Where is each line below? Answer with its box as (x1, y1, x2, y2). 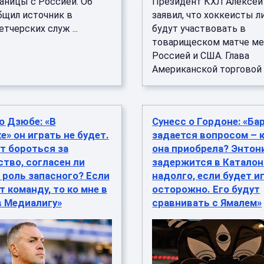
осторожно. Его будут (152, 183, 260, 195)
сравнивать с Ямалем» (152, 197, 262, 209)
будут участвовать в (152, 23, 246, 34)
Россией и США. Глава (152, 50, 250, 61)
